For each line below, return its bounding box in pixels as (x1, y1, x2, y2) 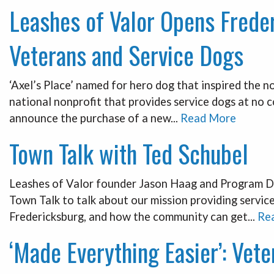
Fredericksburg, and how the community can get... (9, 209, 257, 223)
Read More (180, 111, 236, 125)
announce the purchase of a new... (9, 111, 180, 125)
